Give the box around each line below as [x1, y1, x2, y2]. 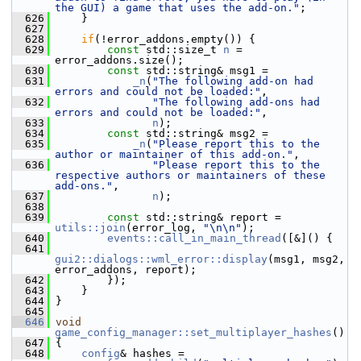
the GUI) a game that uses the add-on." [55, 2, 300, 14]
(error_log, [126, 222, 203, 234]
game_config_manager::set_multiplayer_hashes [55, 326, 332, 338]
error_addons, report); [55, 263, 197, 276]
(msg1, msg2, [268, 253, 345, 265]
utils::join [55, 222, 126, 234]
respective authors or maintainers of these [55, 169, 326, 181]
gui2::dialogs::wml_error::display [55, 253, 268, 265]
